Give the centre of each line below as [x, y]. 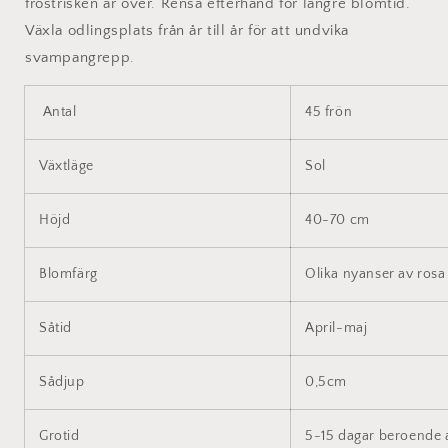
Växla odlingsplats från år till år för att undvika [187, 31]
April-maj [336, 328]
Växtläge [66, 166]
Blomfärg [68, 274]
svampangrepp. [80, 58]
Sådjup [62, 382]
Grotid [59, 436]
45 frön [329, 112]
